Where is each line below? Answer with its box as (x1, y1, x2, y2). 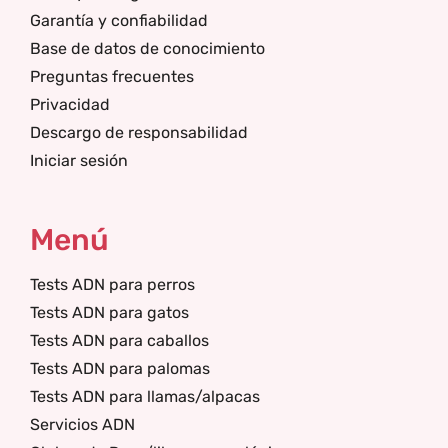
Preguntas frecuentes (30, 67, 194, 86)
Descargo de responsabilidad (30, 123, 248, 142)
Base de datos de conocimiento (30, 39, 265, 58)
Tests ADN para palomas (30, 359, 210, 378)
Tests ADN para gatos (30, 303, 189, 322)
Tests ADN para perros (30, 275, 195, 294)
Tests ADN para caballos (30, 331, 209, 350)
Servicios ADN (30, 415, 135, 434)
